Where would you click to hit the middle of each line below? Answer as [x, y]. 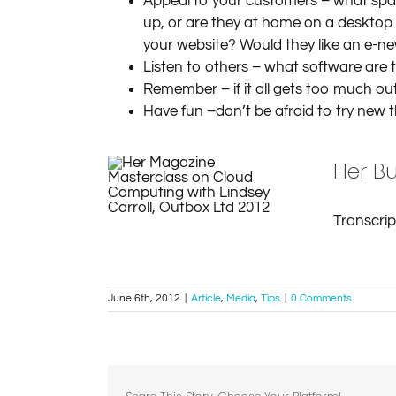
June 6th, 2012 [144, 299]
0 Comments [321, 299]
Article [206, 299]
